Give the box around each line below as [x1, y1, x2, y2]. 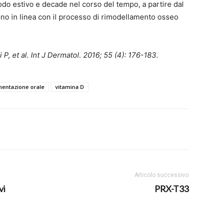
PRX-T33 [154, 183, 189, 194]
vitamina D [55, 83, 84, 90]
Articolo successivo [134, 172, 189, 178]
